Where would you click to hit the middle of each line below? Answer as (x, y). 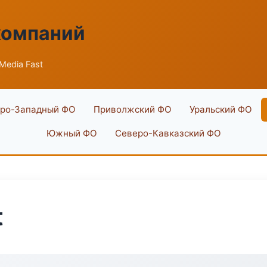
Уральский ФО (221, 109)
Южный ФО (72, 133)
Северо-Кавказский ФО (168, 133)
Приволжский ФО (132, 109)
